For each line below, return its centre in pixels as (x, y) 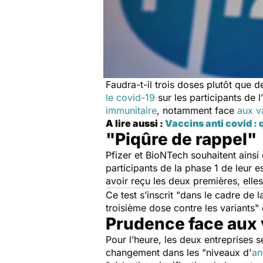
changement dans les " (156, 252)
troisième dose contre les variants (180, 208)
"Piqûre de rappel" (181, 139)
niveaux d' (229, 252)
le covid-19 (130, 97)
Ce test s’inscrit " (143, 195)
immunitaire (131, 110)
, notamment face (197, 110)
